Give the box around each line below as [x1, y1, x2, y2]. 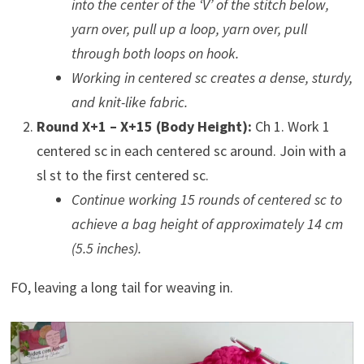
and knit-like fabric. [71, 92, 188, 111]
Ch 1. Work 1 [251, 116, 330, 136]
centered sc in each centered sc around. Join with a [36, 141, 346, 160]
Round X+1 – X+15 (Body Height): [36, 116, 252, 136]
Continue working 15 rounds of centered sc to [71, 189, 342, 209]
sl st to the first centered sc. [36, 165, 209, 184]
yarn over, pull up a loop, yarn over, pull [71, 19, 307, 38]
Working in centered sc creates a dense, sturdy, [71, 67, 353, 87]
